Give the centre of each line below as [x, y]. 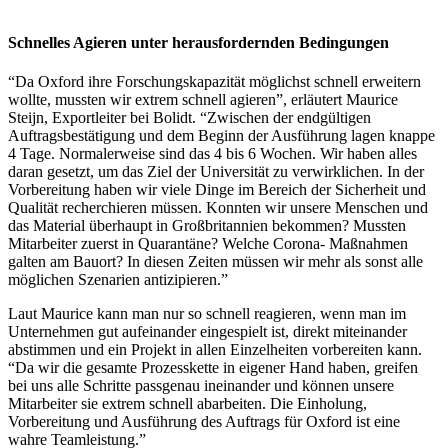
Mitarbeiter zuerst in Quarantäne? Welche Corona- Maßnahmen [208, 244]
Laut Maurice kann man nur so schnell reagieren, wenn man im [207, 314]
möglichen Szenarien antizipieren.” [118, 280]
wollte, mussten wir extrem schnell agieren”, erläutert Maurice [203, 100]
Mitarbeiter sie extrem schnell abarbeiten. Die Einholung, [187, 404]
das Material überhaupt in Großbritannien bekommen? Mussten [207, 226]
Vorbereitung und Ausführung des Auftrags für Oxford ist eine [204, 422]
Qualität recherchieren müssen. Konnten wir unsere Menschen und [218, 208]
